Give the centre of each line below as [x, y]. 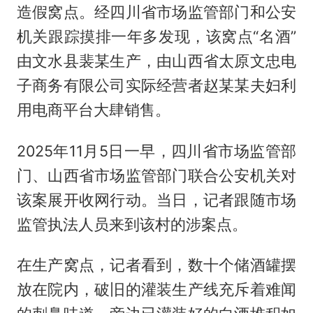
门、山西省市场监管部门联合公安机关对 [156, 175]
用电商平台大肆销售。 [93, 109]
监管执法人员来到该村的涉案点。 [132, 224]
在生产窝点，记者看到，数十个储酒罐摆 [156, 265]
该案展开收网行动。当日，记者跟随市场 [156, 199]
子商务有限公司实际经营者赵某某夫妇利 [156, 85]
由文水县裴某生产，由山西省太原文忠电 [156, 60]
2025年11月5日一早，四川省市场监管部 [156, 151]
